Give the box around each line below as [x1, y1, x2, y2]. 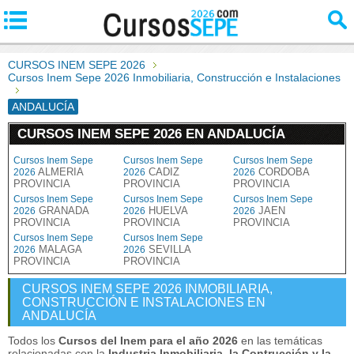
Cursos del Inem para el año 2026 [58, 334, 238, 347]
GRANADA [36, 205, 88, 217]
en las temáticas [238, 334, 322, 347]
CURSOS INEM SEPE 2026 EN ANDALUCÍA [17, 126, 285, 141]
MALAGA [36, 243, 81, 255]
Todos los [8, 334, 58, 347]
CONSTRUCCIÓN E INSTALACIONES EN [22, 296, 265, 309]
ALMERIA [36, 166, 83, 178]
